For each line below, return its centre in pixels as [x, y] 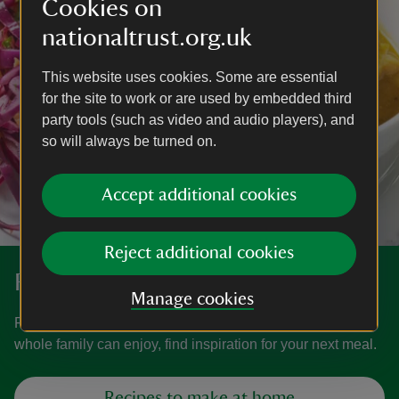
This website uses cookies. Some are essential [190, 77]
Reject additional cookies [199, 253]
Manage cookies [192, 299]
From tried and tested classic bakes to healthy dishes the [192, 323]
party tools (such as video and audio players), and [198, 120]
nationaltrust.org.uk [147, 37]
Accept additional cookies [199, 195]
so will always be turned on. [129, 141]
